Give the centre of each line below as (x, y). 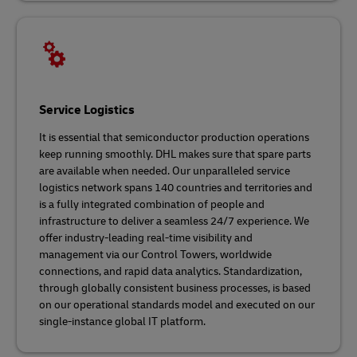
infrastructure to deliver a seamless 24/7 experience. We (174, 221)
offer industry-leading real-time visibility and (146, 238)
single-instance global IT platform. (122, 322)
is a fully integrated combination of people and (152, 204)
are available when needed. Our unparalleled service (165, 171)
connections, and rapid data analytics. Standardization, (171, 271)
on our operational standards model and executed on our (177, 305)
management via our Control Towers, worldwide (155, 255)
